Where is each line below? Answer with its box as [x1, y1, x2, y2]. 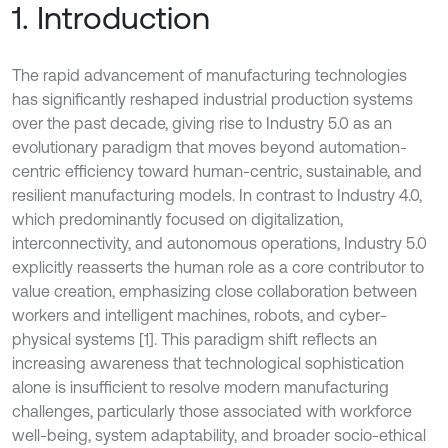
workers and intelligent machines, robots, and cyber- [12, 305, 387, 324]
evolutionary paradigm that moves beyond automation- [12, 137, 407, 156]
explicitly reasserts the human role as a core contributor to [12, 257, 424, 276]
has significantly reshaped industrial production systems [12, 89, 413, 108]
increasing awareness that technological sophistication [12, 353, 404, 372]
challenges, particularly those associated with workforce [12, 401, 412, 420]
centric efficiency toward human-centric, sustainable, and [12, 161, 422, 180]
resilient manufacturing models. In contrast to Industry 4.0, [12, 185, 422, 204]
